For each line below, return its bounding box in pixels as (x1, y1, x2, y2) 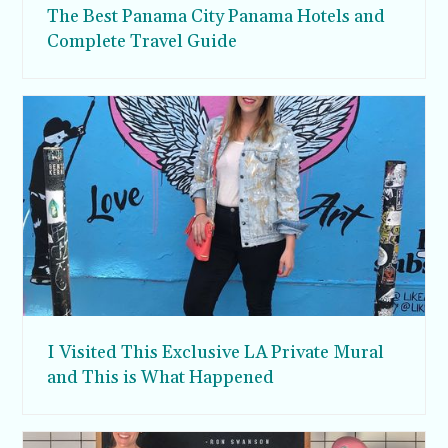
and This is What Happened (47, 365, 275, 389)
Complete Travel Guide (47, 29, 238, 53)
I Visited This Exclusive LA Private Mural (47, 340, 385, 364)
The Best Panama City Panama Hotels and (47, 4, 386, 28)
